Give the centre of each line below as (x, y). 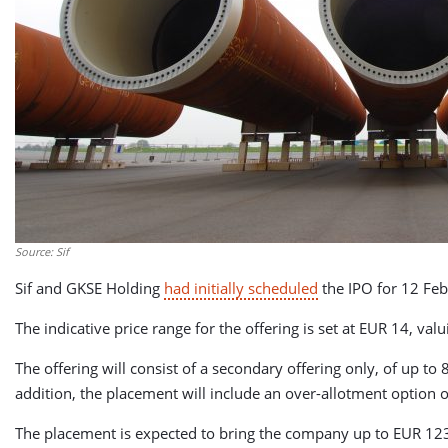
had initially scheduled (241, 288)
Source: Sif (42, 251)
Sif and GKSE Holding (89, 288)
